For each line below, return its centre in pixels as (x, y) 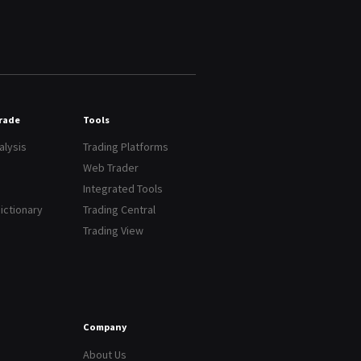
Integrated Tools (122, 189)
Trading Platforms (125, 147)
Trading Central (119, 210)
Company (104, 327)
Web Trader (110, 168)
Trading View (113, 231)
